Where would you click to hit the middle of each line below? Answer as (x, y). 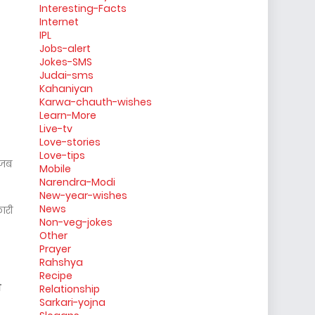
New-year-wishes (83, 195)
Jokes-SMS (66, 62)
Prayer (55, 249)
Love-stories (70, 142)
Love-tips (62, 155)
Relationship (70, 289)
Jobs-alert (65, 49)
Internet (59, 22)
